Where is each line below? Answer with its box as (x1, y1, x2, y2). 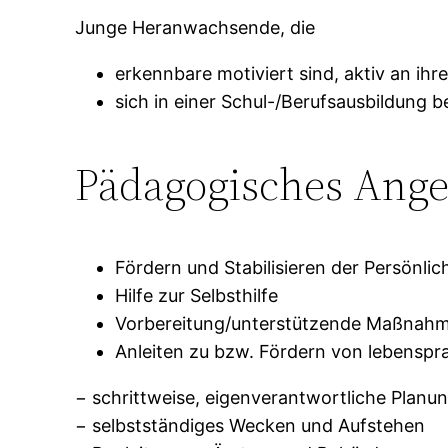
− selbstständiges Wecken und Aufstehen (75, 415, 426, 437)
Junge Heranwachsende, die (75, 17, 316, 39)
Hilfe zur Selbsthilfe (115, 285, 279, 307)
